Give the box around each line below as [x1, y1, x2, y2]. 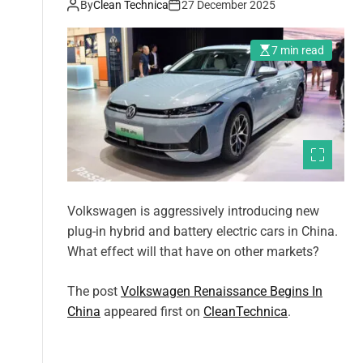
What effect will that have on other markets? [67, 243, 319, 259]
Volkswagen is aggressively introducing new [67, 203, 319, 219]
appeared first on [100, 303, 203, 319]
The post [67, 283, 121, 299]
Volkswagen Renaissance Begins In [121, 283, 322, 299]
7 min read [271, 43, 324, 57]
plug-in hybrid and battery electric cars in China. [67, 223, 338, 239]
